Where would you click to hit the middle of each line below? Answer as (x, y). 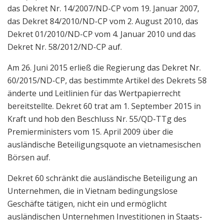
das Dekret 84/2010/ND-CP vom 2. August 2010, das (103, 21)
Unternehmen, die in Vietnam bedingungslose (92, 191)
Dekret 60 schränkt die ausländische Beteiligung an (102, 178)
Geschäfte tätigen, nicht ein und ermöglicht (87, 203)
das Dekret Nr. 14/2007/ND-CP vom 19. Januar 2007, (103, 8)
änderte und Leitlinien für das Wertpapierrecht (94, 93)
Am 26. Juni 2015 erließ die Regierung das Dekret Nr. (104, 67)
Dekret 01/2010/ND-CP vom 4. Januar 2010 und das (102, 34)
